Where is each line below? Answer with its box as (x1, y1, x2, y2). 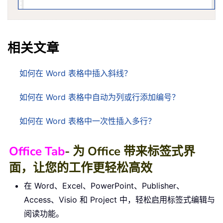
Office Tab (9, 143, 65, 160)
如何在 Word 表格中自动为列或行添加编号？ (19, 92, 180, 103)
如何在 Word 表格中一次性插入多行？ (19, 116, 156, 126)
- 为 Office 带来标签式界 (65, 143, 195, 160)
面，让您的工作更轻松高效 (9, 160, 152, 176)
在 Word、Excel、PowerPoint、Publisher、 (24, 181, 184, 191)
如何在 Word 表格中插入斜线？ (19, 68, 132, 79)
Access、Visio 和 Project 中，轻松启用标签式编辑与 (24, 195, 215, 205)
